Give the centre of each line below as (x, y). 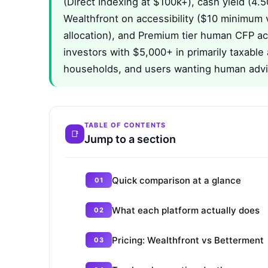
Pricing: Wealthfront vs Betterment (188, 240)
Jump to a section (130, 139)
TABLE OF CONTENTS (125, 125)
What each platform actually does (186, 210)
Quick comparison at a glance (176, 180)
